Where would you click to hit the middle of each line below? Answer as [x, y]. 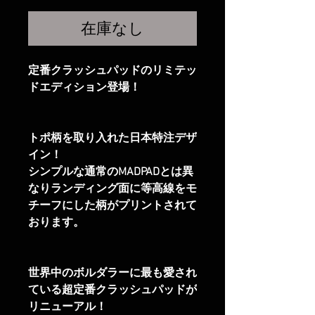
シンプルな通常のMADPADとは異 [111, 173]
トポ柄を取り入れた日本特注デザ [112, 139]
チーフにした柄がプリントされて [112, 206]
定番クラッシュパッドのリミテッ [112, 71]
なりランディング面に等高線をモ [112, 189]
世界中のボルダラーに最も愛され [112, 274]
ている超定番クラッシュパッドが [112, 291]
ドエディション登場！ [84, 88]
